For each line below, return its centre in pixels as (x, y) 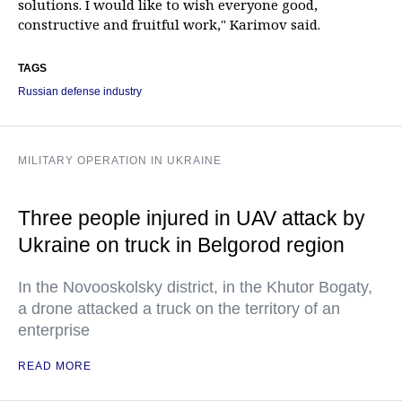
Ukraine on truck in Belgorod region (181, 245)
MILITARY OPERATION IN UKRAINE (120, 161)
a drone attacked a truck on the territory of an (179, 309)
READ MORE (55, 366)
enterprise (54, 330)
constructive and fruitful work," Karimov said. (169, 24)
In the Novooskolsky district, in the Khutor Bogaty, (195, 287)
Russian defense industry (80, 92)
